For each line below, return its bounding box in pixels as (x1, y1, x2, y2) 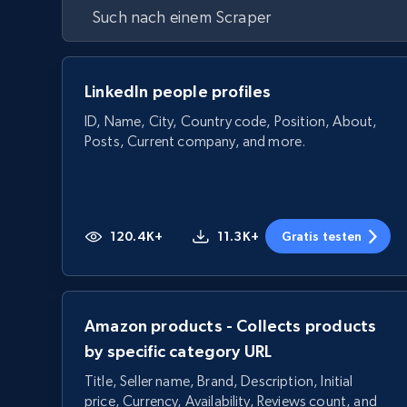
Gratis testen (281, 229, 362, 243)
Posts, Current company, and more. (84, 133, 306, 150)
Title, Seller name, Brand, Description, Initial (84, 372, 353, 390)
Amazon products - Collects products (84, 316, 377, 335)
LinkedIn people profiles (84, 82, 272, 101)
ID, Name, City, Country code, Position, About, (84, 113, 378, 130)
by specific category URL (84, 342, 273, 361)
